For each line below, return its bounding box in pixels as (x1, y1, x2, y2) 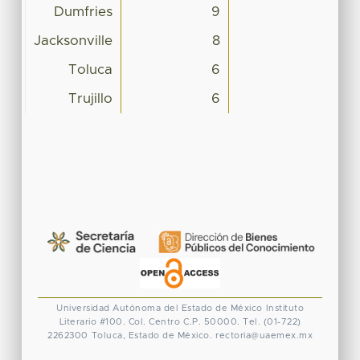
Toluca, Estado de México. (91, 330, 212, 340)
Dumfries (53, 5, 112, 18)
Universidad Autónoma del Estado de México (56, 303, 263, 313)
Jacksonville (33, 34, 112, 47)
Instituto (265, 303, 304, 313)
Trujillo (67, 92, 112, 105)
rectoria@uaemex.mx (215, 330, 313, 340)
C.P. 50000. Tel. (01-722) (183, 317, 301, 326)
